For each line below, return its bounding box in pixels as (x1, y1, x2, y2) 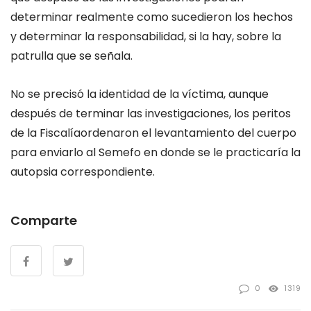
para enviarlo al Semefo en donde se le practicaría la (10, 144, 301, 160)
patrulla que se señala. (10, 47, 133, 64)
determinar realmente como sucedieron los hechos (10, 8, 293, 25)
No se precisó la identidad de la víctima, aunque (10, 85, 269, 102)
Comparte (10, 211, 77, 229)
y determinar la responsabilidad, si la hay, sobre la (10, 28, 281, 44)
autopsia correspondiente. (10, 163, 155, 180)
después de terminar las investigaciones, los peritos (10, 105, 291, 121)
